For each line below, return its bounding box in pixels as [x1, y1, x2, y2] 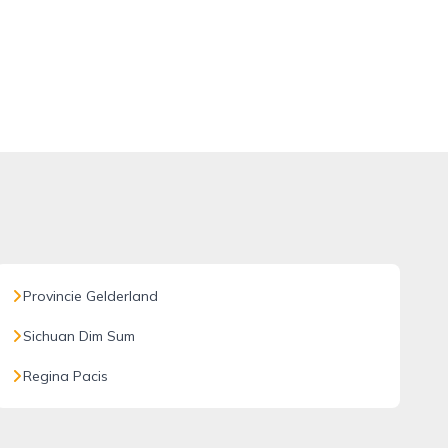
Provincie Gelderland [22, 287, 158, 305]
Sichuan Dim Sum [22, 327, 135, 345]
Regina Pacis [22, 367, 108, 385]
